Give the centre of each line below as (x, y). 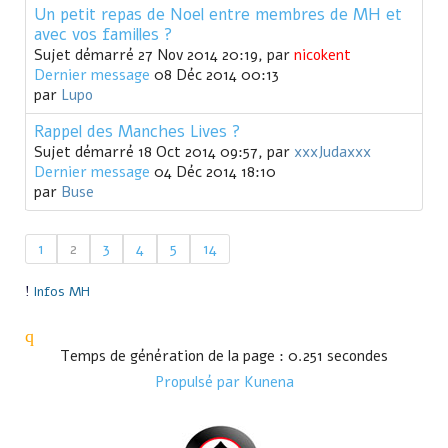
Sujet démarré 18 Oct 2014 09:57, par (164, 152)
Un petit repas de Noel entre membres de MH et (218, 15)
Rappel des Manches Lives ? (137, 132)
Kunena (268, 382)
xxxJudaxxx (332, 152)
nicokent (322, 55)
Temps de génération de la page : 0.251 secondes (224, 356)
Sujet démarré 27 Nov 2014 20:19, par (164, 55)
